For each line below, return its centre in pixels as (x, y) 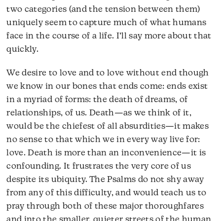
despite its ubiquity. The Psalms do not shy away (105, 180)
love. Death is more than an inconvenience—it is (106, 153)
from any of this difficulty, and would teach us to (107, 193)
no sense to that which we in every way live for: (103, 140)
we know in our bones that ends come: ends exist (107, 87)
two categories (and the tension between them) (103, 9)
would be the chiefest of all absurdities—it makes (108, 127)
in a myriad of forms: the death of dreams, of (97, 100)
